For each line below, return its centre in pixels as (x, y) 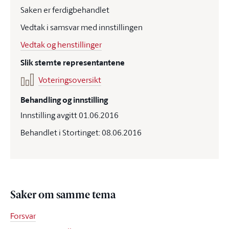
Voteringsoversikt (70, 80)
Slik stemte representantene (73, 63)
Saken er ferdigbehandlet (65, 10)
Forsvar (23, 216)
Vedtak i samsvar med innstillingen (82, 27)
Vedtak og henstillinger (61, 44)
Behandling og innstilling (64, 100)
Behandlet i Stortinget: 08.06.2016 (81, 132)
